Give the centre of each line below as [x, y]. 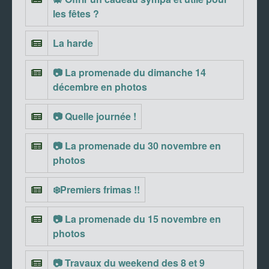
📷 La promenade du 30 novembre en [137, 145]
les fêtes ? [76, 13]
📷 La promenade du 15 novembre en [137, 219]
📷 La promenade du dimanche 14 [129, 72]
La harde [73, 43]
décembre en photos [100, 86]
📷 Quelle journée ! [95, 116]
